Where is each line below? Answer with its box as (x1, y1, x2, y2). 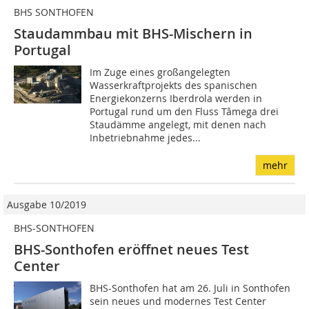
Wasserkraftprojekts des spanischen (90, 79, 258, 92)
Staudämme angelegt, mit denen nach (90, 118, 267, 132)
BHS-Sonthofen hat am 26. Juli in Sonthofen (90, 281, 291, 295)
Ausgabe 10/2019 (7, 198, 86, 212)
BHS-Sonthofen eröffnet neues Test (14, 240, 249, 259)
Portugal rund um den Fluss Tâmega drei (90, 105, 279, 119)
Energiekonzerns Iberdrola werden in (90, 92, 263, 106)
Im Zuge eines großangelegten (90, 66, 231, 79)
